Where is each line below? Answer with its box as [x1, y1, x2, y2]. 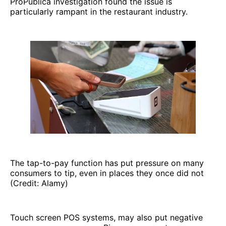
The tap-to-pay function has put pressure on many [10, 158, 204, 168]
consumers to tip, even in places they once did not [10, 168, 204, 179]
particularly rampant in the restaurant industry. [10, 6, 188, 17]
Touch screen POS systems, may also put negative [10, 212, 203, 223]
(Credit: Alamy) [10, 178, 68, 189]
